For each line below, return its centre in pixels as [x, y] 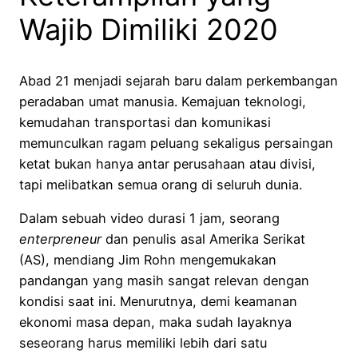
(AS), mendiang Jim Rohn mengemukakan [148, 260]
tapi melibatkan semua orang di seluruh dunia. [161, 184]
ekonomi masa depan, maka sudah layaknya [155, 322]
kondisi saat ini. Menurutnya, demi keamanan [158, 302]
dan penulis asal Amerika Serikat [203, 239]
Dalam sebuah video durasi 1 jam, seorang [149, 219]
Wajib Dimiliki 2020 [149, 30]
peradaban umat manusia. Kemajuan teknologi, [163, 101]
